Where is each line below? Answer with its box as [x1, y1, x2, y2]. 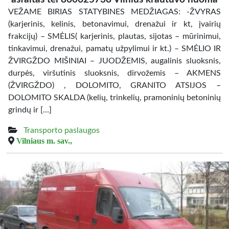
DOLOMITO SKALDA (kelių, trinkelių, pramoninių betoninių [8, 94, 221, 102]
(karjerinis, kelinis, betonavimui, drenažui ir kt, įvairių [8, 20, 221, 28]
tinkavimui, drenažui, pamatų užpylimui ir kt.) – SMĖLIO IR [8, 44, 221, 53]
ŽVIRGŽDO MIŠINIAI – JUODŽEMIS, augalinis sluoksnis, [8, 57, 221, 65]
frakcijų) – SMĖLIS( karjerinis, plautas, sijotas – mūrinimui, [8, 32, 221, 40]
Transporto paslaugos [24, 126, 100, 134]
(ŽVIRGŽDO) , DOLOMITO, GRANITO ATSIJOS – [8, 81, 221, 89]
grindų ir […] [8, 106, 52, 114]
